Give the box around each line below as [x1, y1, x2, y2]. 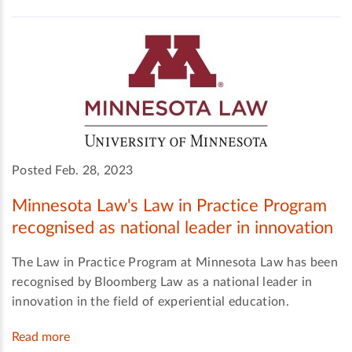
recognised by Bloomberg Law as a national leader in [12, 276, 313, 289]
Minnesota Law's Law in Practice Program [12, 196, 327, 214]
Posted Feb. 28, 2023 [12, 163, 134, 177]
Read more [12, 331, 70, 344]
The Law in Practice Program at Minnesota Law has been [12, 256, 338, 269]
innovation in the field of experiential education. [12, 295, 290, 309]
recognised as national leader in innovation [12, 218, 333, 236]
